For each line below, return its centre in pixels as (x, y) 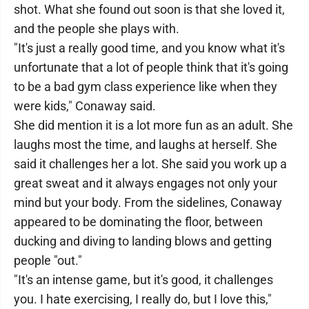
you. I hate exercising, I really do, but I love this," (143, 299)
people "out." (48, 260)
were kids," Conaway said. (85, 106)
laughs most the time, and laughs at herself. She (146, 144)
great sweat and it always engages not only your (146, 183)
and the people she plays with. (97, 29)
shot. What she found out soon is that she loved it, (149, 9)
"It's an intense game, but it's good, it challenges (143, 280)
